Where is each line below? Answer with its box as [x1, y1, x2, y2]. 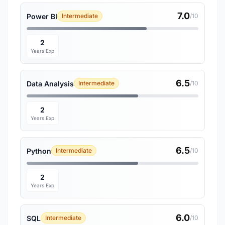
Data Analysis [27, 79, 74, 88]
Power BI [27, 12, 57, 21]
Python [27, 146, 51, 155]
